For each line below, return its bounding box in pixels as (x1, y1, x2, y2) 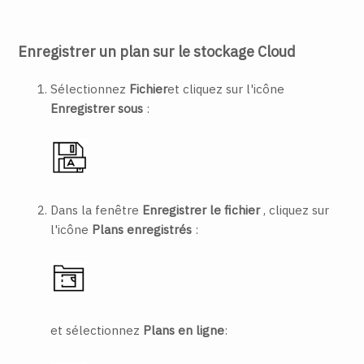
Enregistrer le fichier (142, 201, 261, 218)
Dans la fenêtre (50, 201, 143, 218)
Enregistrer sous (50, 101, 147, 117)
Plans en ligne (143, 322, 225, 338)
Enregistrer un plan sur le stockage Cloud (18, 42, 297, 62)
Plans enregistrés (92, 221, 193, 237)
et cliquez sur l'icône (167, 81, 285, 97)
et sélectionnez (50, 322, 144, 338)
